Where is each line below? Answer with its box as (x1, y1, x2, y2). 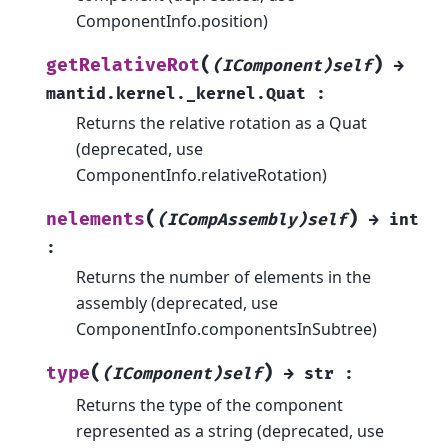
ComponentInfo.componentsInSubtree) (76, 317, 377, 340)
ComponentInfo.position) (76, 9, 268, 32)
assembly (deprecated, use (76, 291, 278, 314)
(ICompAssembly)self (157, 209, 347, 230)
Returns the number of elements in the (76, 265, 371, 288)
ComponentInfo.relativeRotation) (76, 163, 327, 186)
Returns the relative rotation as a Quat (76, 111, 367, 134)
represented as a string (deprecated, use (76, 419, 384, 442)
